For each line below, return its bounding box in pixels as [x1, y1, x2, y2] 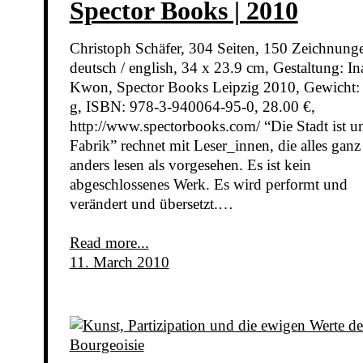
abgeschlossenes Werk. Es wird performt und [69, 176, 348, 194]
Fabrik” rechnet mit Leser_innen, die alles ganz [69, 137, 361, 155]
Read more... [69, 234, 149, 252]
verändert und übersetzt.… [69, 195, 233, 213]
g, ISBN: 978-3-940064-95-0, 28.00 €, [69, 98, 315, 116]
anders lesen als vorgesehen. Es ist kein [69, 156, 311, 174]
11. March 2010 [69, 254, 169, 271]
